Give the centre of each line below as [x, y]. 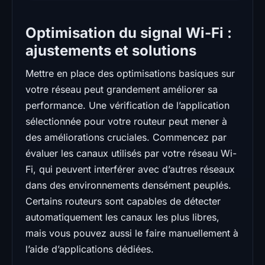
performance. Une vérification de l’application [127, 106]
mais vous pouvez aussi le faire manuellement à [132, 233]
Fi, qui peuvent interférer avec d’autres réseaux [130, 169]
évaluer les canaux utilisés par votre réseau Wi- [131, 153]
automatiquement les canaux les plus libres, [122, 217]
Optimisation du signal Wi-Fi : [129, 33]
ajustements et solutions [111, 51]
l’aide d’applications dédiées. [90, 249]
